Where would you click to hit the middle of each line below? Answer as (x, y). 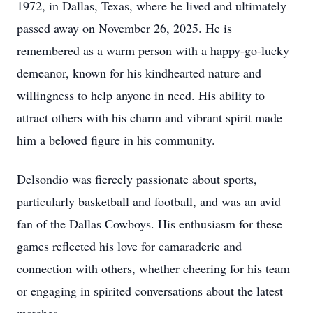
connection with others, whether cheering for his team (153, 268)
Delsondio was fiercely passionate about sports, (137, 179)
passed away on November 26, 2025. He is (124, 28)
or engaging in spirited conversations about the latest (150, 291)
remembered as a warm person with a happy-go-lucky (153, 50)
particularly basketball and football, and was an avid (149, 201)
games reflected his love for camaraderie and (129, 246)
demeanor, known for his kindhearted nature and (139, 73)
